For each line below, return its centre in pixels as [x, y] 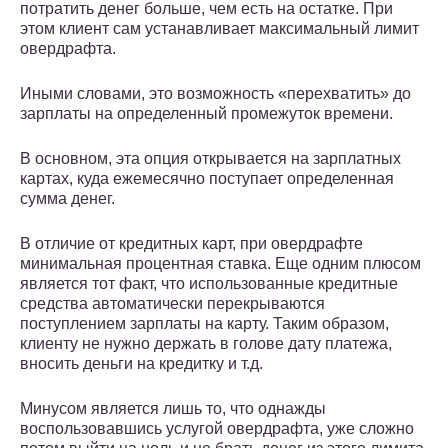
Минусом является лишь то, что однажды [173, 409]
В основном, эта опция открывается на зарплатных [210, 159]
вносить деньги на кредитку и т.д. [141, 364]
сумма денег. [67, 199]
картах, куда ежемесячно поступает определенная [207, 179]
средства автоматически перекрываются [172, 304]
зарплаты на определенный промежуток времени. [206, 114]
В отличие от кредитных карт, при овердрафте [191, 244]
